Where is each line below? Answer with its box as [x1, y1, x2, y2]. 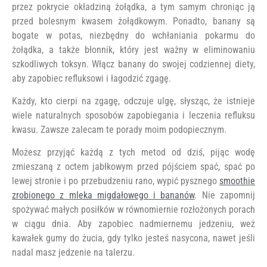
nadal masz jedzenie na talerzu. [12, 247, 135, 259]
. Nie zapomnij [194, 190, 256, 201]
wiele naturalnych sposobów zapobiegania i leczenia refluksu [12, 109, 255, 121]
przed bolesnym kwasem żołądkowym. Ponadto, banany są [12, 15, 255, 27]
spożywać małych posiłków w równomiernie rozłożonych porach [12, 204, 255, 216]
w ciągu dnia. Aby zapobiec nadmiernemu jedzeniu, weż [12, 218, 255, 230]
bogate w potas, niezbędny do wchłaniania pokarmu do [12, 29, 255, 41]
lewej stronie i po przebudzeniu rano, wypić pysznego [12, 175, 219, 187]
